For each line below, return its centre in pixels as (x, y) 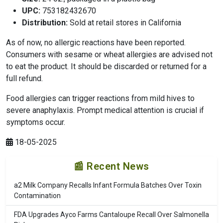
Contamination (37, 196)
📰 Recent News (111, 167)
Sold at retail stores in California (124, 23)
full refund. (24, 79)
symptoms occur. (36, 122)
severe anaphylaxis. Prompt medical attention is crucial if (105, 111)
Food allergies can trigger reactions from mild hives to (100, 99)
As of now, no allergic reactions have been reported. (96, 43)
